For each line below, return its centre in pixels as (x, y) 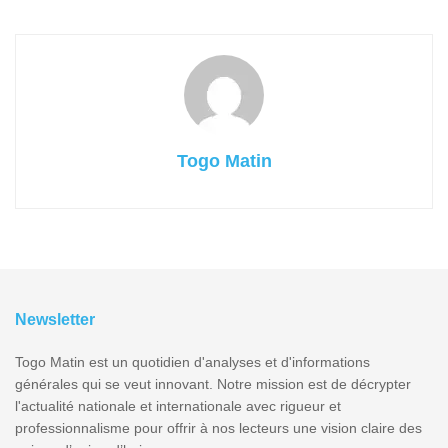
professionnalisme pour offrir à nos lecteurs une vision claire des (218, 428)
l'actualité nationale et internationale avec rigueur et (178, 406)
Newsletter (55, 320)
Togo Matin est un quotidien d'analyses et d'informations (192, 362)
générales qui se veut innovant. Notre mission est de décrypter (213, 384)
